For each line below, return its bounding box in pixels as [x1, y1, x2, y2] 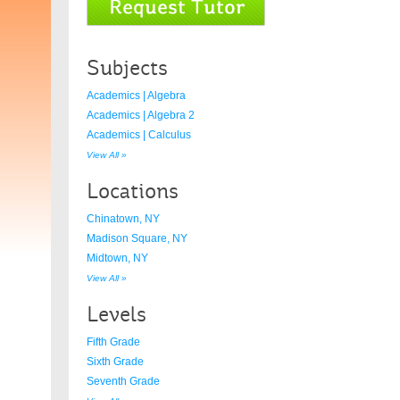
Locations [87, 178, 179, 204]
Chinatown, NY [87, 212, 160, 225]
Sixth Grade [87, 355, 144, 368]
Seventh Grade [87, 375, 160, 387]
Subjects [87, 54, 168, 81]
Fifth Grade [87, 336, 140, 348]
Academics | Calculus [87, 129, 191, 141]
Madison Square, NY [87, 232, 187, 245]
